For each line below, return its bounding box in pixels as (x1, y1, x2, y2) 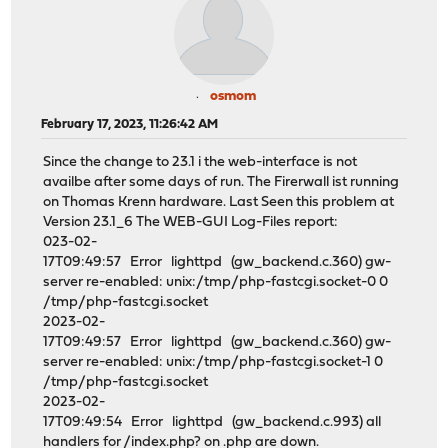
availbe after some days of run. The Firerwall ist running (43, 175, 400, 191)
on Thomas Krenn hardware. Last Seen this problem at (43, 195, 395, 211)
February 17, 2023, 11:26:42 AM (41, 117, 219, 131)
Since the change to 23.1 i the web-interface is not (43, 155, 358, 171)
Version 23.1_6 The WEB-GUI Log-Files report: (43, 215, 339, 231)
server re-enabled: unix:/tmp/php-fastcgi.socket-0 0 (43, 275, 389, 291)
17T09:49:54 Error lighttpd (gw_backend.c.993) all (43, 415, 382, 431)
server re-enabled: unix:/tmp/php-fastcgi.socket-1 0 (43, 355, 384, 371)
